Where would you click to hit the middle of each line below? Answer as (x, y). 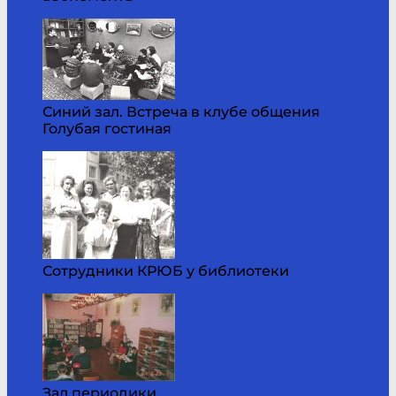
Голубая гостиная (107, 128)
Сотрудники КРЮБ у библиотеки (166, 270)
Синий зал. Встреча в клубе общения (181, 111)
